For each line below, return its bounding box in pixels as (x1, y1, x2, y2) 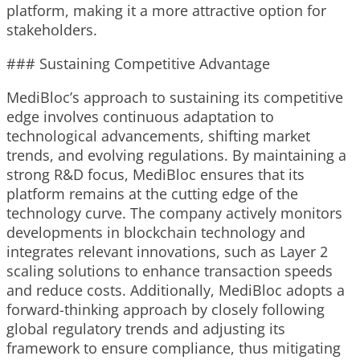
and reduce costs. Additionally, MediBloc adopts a (6, 280, 345, 301)
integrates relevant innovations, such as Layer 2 (6, 242, 328, 262)
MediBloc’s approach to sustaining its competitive (6, 88, 343, 108)
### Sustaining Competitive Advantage (6, 54, 270, 74)
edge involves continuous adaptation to (6, 107, 274, 127)
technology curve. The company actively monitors (6, 203, 342, 223)
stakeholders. (6, 20, 97, 40)
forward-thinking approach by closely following (6, 300, 325, 320)
